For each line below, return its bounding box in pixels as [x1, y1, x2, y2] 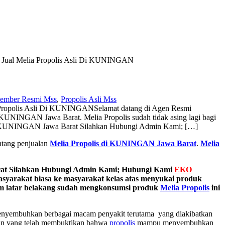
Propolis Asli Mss [61, 95, 117, 104]
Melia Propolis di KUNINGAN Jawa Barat [50, 139, 196, 148]
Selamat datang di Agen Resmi [94, 104, 191, 113]
